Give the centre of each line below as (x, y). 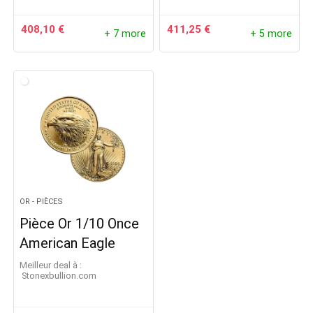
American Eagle (68, 243)
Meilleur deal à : (51, 265)
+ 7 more (125, 34)
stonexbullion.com (62, 276)
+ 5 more (271, 34)
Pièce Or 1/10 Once (80, 224)
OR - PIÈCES (42, 202)
